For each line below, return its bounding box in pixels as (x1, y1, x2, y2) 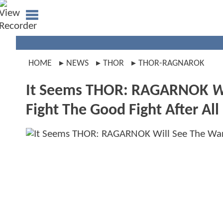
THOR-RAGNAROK (138, 59, 204, 68)
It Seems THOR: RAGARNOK (26, 83, 212, 99)
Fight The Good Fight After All (26, 103, 219, 118)
